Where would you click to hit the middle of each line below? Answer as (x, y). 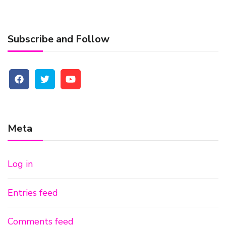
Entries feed (33, 193)
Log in (20, 164)
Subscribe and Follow (59, 39)
